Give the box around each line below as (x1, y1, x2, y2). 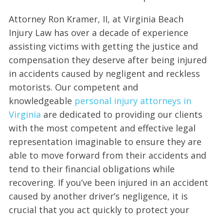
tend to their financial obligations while (8, 163, 175, 175)
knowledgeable (8, 94, 74, 107)
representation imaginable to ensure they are (8, 135, 201, 147)
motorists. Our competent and (8, 81, 138, 93)
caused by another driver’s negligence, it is (8, 190, 188, 202)
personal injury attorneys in (74, 94, 191, 107)
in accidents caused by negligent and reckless (8, 67, 200, 79)
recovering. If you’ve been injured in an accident (8, 176, 208, 188)
